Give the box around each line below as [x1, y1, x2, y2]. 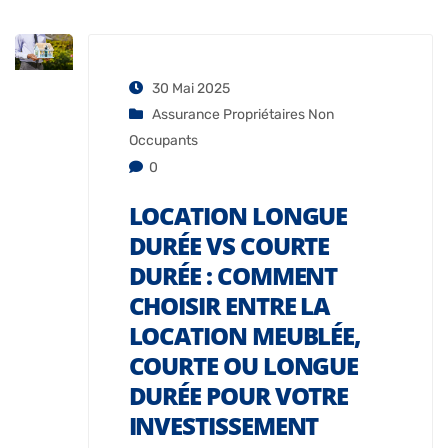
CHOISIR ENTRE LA [128, 289, 330, 323]
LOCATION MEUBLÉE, [128, 319, 361, 353]
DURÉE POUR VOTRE [128, 379, 349, 413]
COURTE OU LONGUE [128, 349, 359, 383]
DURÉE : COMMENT [128, 259, 338, 293]
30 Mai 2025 [148, 80, 230, 98]
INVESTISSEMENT [128, 409, 319, 443]
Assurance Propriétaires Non [151, 106, 334, 124]
